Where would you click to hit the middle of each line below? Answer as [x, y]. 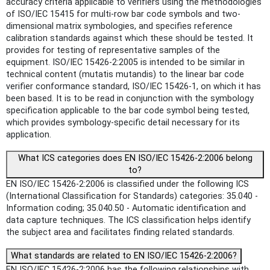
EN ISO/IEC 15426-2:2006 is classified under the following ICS [127, 184]
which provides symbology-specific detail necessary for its [123, 123]
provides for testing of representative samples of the [113, 51]
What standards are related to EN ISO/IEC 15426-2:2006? [124, 256]
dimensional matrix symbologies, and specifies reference [119, 27]
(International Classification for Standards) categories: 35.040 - [132, 196]
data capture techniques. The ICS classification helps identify [128, 221]
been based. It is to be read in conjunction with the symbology [130, 99]
